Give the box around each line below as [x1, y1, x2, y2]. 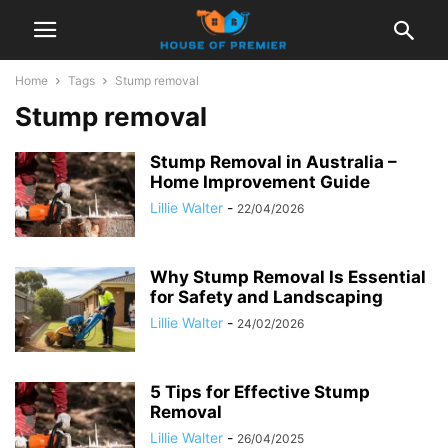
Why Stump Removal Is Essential [150, 267, 426, 287]
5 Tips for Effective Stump [150, 382, 370, 402]
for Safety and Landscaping [150, 287, 383, 307]
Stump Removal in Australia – [150, 152, 397, 172]
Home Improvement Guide [150, 172, 370, 192]
